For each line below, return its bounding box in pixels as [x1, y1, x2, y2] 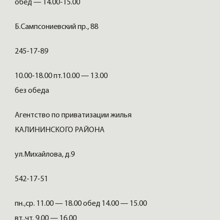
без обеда [15, 87, 51, 95]
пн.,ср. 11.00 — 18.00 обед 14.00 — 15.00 [15, 200, 147, 208]
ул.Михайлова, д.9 [15, 151, 76, 159]
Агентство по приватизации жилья [15, 111, 132, 120]
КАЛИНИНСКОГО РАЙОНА [15, 126, 106, 135]
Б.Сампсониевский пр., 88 [15, 23, 100, 31]
